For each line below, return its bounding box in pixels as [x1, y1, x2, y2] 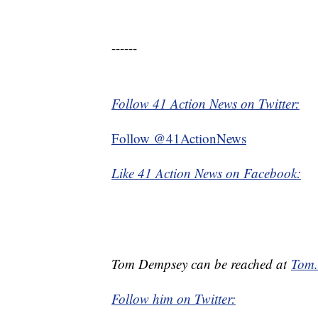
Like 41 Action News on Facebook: [111, 164, 301, 182]
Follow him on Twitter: [111, 290, 236, 308]
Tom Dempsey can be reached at [111, 255, 291, 273]
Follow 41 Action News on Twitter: [111, 94, 300, 113]
